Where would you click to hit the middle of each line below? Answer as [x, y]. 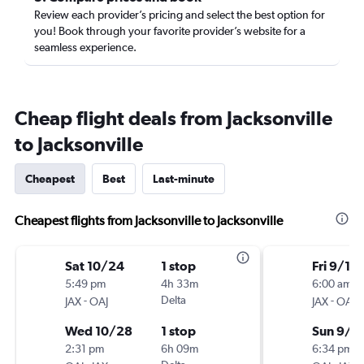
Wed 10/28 [99, 331]
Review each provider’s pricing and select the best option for [180, 15]
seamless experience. [85, 47]
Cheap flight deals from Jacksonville [173, 118]
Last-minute [184, 179]
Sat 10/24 [95, 266]
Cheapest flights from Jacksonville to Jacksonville [149, 221]
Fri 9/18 [335, 266]
